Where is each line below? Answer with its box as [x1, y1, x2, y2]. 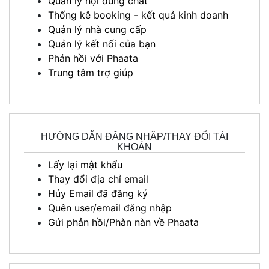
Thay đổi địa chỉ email [48, 172, 148, 185]
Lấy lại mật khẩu [48, 158, 122, 171]
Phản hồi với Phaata [48, 52, 138, 64]
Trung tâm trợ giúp [48, 66, 133, 79]
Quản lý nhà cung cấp [48, 23, 147, 35]
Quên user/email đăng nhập [48, 201, 172, 214]
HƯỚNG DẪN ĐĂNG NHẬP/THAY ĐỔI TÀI [41, 131, 228, 142]
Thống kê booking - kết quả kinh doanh [48, 8, 228, 21]
